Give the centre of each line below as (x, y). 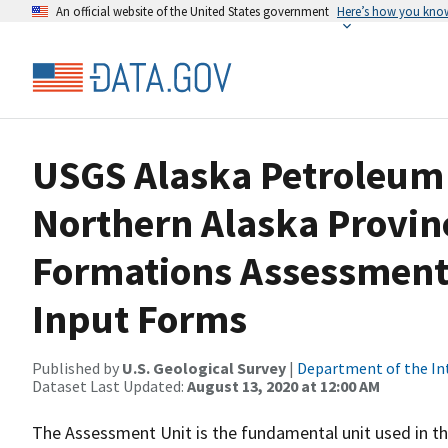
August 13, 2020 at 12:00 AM (283, 386)
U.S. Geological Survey (204, 368)
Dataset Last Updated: (109, 386)
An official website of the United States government (192, 11)
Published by (77, 368)
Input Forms (139, 319)
